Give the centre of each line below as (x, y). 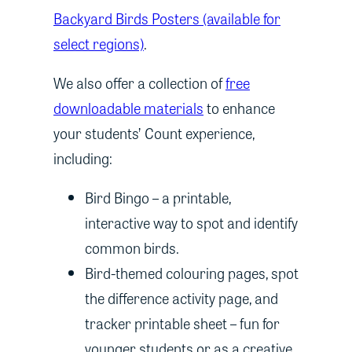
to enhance (239, 108)
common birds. (132, 248)
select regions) (99, 43)
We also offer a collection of (139, 82)
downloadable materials (128, 108)
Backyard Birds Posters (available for (167, 18)
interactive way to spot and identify (191, 223)
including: (83, 158)
